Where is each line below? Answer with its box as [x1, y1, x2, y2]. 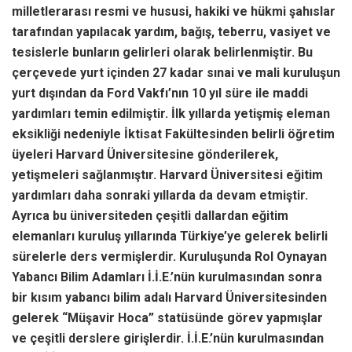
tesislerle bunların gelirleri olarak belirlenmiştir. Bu [12, 44, 313, 60]
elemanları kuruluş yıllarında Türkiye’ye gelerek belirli [12, 228, 328, 244]
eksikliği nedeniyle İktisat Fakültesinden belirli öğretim [12, 126, 335, 141]
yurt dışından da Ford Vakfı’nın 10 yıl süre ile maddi [12, 85, 308, 101]
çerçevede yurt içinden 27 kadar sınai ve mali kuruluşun [12, 64, 340, 80]
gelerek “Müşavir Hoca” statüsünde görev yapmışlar [12, 310, 323, 325]
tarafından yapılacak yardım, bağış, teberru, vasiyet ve [12, 24, 331, 39]
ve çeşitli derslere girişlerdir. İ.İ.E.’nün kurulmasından [12, 330, 324, 346]
